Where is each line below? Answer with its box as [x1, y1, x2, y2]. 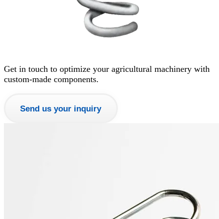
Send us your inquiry [20, 103, 102, 113]
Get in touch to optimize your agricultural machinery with [4, 64, 210, 74]
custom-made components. [4, 74, 99, 85]
